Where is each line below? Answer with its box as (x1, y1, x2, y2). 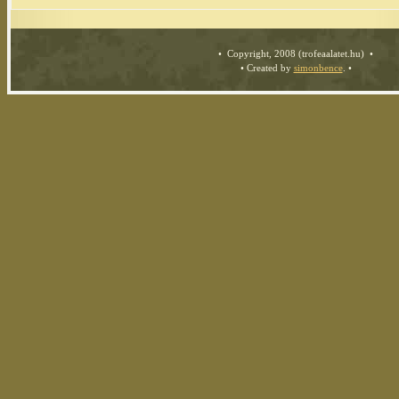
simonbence (293, 61, 343, 73)
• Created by (237, 61, 294, 73)
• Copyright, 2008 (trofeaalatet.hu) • (216, 47, 376, 59)
